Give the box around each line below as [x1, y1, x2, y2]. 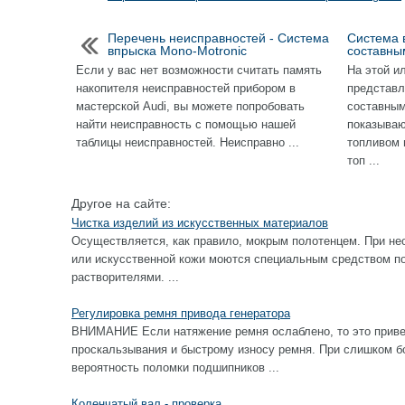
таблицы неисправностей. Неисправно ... [76, 136, 299, 149]
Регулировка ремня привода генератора [71, 306, 290, 320]
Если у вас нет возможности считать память [76, 63, 322, 77]
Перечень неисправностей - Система [108, 31, 329, 45]
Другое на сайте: [71, 196, 171, 211]
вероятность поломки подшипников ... [71, 361, 279, 374]
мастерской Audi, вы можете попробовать [76, 99, 305, 113]
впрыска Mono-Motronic [108, 43, 247, 58]
